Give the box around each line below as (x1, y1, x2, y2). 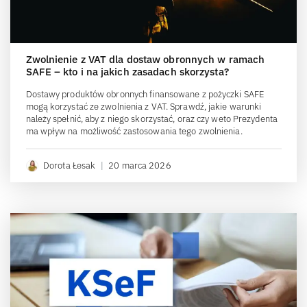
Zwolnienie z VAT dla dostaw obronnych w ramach (25, 53, 265, 66)
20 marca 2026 (108, 160, 171, 172)
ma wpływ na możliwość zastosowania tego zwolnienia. (25, 125, 243, 138)
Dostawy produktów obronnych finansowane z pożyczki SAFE (25, 88, 264, 101)
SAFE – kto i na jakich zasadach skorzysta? (25, 65, 229, 79)
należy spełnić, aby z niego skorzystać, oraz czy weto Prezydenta (25, 113, 278, 125)
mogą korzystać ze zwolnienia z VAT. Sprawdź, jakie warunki (25, 101, 262, 113)
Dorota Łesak (43, 160, 96, 172)
